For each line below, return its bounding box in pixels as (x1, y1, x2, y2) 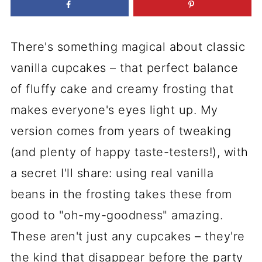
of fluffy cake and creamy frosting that (10, 82, 234, 96)
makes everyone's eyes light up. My (10, 103, 218, 117)
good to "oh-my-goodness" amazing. (10, 208, 223, 222)
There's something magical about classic (10, 40, 246, 54)
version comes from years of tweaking (10, 124, 232, 138)
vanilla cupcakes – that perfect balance (10, 61, 239, 75)
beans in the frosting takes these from (10, 187, 232, 201)
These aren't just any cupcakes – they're (10, 229, 245, 243)
